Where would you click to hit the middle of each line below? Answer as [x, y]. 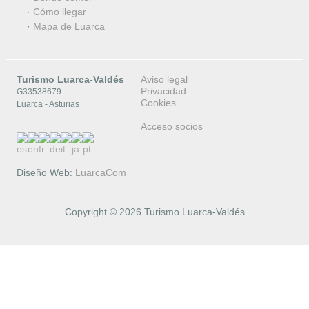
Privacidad [163, 91]
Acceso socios [171, 127]
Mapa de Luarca [69, 27]
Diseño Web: [46, 173]
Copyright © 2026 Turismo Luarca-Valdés [154, 212]
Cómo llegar [59, 12]
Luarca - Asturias [48, 104]
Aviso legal [164, 80]
